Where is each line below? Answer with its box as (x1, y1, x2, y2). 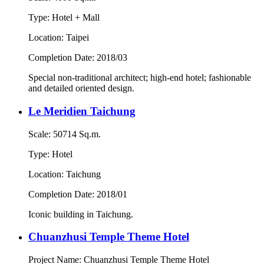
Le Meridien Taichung (28, 104, 136, 117)
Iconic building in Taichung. (28, 209, 133, 219)
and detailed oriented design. (28, 83, 134, 94)
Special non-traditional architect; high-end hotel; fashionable (28, 72, 251, 83)
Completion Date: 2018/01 (28, 189, 127, 199)
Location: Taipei (28, 32, 89, 43)
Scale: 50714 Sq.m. (28, 128, 101, 139)
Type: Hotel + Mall (28, 12, 100, 23)
